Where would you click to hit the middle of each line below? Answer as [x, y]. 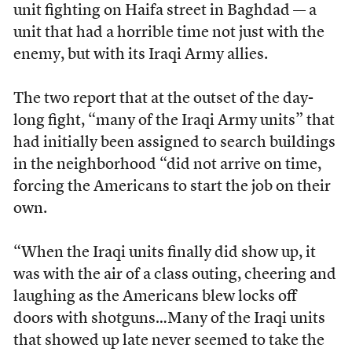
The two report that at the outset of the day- [163, 99]
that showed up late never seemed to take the [169, 341]
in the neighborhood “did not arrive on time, [167, 165]
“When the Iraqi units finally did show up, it [164, 253]
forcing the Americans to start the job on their [172, 187]
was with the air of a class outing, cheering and [174, 275]
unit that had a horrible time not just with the [169, 33]
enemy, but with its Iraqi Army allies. [140, 55]
